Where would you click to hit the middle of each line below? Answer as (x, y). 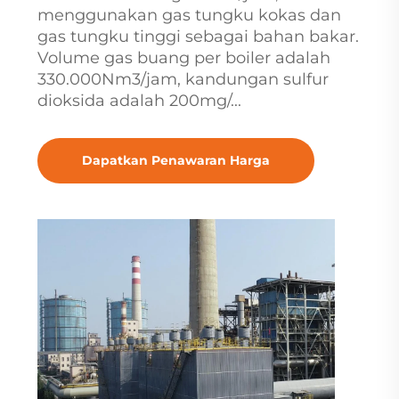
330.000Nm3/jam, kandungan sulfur (183, 79)
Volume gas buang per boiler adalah (183, 58)
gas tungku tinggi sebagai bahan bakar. (198, 37)
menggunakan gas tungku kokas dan (189, 15)
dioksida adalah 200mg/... (139, 101)
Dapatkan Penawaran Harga (175, 160)
